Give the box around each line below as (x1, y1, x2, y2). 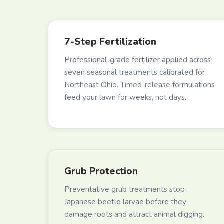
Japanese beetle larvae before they (64, 196, 186, 207)
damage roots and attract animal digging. (64, 209, 204, 219)
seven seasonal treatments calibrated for (64, 67, 205, 77)
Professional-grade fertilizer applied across (64, 54, 211, 65)
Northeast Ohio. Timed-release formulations (64, 79, 215, 90)
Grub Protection (64, 164, 138, 178)
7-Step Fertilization (64, 35, 156, 48)
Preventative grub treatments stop (64, 184, 185, 194)
